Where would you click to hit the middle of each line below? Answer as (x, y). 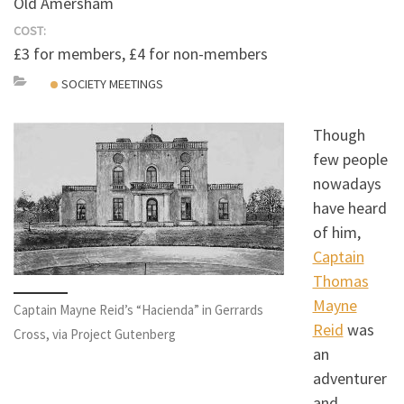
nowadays (347, 183)
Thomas (340, 280)
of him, (336, 232)
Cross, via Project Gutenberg (95, 334)
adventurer (349, 378)
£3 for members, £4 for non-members (141, 53)
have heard (349, 207)
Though (339, 134)
